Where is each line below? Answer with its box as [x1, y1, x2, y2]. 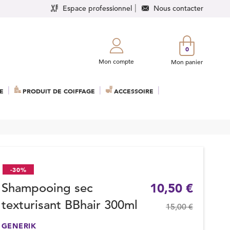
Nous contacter [154, 3, 203, 13]
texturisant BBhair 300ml [1, 197, 138, 213]
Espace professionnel [63, 3, 132, 13]
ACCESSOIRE [114, 87, 154, 95]
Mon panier [171, 57, 203, 66]
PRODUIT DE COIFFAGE [23, 87, 95, 95]
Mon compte [99, 57, 134, 65]
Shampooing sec [1, 180, 93, 196]
